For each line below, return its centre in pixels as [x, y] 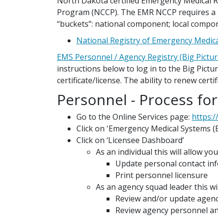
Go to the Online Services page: [134, 117]
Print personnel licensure [162, 175]
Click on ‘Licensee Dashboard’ [130, 140]
